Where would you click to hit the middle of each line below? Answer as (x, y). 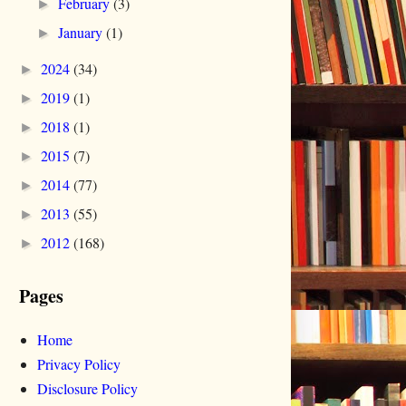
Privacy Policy (79, 364)
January (82, 33)
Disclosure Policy (87, 389)
